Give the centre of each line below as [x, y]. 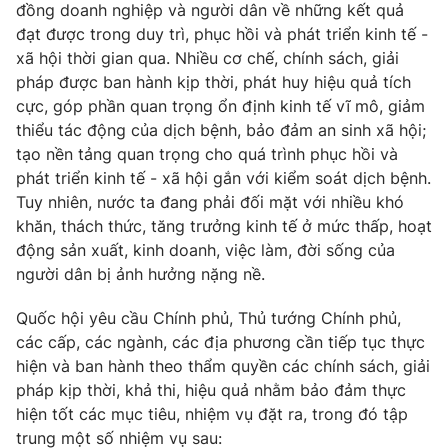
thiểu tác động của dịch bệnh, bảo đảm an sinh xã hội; [221, 130]
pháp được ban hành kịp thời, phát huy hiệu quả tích [213, 82]
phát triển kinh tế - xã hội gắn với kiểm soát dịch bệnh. [223, 178]
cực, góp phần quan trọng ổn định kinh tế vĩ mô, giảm [220, 106]
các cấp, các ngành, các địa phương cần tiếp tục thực [220, 342]
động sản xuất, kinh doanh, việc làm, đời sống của [205, 250]
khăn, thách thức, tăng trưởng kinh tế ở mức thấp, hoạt [224, 226]
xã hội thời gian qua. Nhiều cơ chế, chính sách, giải [207, 58]
